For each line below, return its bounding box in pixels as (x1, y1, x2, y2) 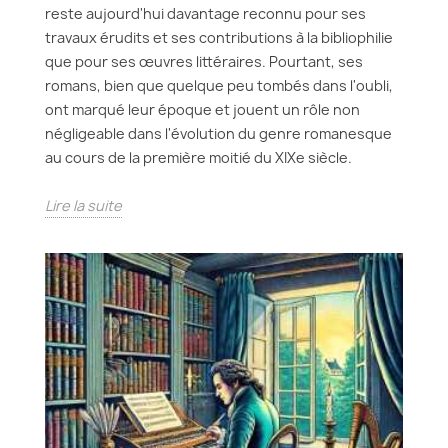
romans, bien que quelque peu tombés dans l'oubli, (45, 76, 393, 95)
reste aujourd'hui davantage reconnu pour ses (45, 4, 366, 23)
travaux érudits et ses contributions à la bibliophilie (45, 28, 393, 47)
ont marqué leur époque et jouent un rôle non (45, 100, 360, 119)
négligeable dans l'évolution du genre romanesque (45, 124, 392, 143)
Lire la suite (45, 196, 122, 215)
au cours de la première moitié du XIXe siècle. (45, 148, 352, 167)
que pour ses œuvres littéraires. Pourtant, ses (45, 52, 363, 71)
